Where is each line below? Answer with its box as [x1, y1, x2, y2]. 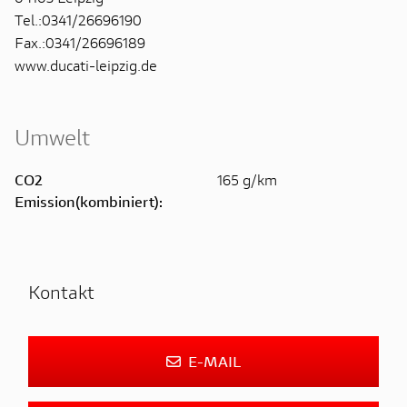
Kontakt [28, 279, 94, 304]
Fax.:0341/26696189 [15, 32, 145, 52]
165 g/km [217, 169, 277, 189]
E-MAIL [188, 351, 241, 371]
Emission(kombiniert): [15, 191, 163, 211]
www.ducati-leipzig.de [15, 55, 157, 74]
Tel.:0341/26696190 [15, 9, 142, 29]
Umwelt [15, 122, 90, 152]
